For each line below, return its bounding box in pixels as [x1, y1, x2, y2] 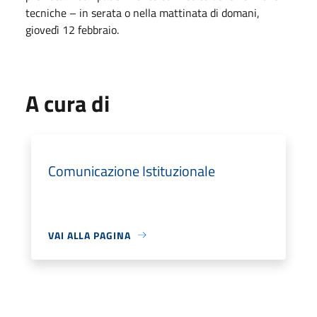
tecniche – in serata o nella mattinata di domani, [25, 4, 260, 21]
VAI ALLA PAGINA [48, 227, 131, 243]
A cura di [25, 86, 110, 120]
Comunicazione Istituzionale [48, 159, 215, 182]
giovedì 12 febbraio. [25, 21, 119, 38]
